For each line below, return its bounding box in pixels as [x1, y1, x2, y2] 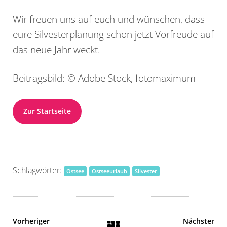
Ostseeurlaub [92, 167, 127, 175]
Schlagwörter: [13, 164, 64, 176]
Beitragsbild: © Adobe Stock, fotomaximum [13, 70, 196, 85]
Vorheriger [13, 216, 50, 226]
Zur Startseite [23, 106, 71, 116]
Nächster [183, 216, 215, 226]
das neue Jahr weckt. [13, 42, 100, 56]
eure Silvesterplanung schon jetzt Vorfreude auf [13, 27, 214, 41]
